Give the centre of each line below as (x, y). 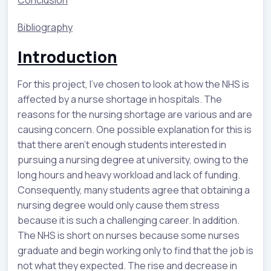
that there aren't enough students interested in (122, 144)
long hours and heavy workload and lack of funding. (129, 175)
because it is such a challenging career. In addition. (129, 220)
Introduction (67, 57)
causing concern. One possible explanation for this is (135, 129)
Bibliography (45, 27)
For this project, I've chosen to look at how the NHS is (133, 84)
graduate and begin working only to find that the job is (135, 250)
